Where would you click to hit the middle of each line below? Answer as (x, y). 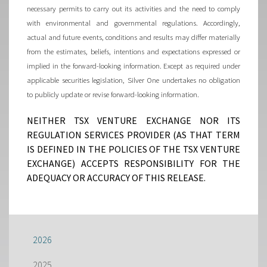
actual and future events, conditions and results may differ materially (133, 37)
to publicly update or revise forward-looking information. (113, 94)
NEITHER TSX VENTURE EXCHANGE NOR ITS (133, 120)
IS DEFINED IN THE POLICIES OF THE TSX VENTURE (133, 149)
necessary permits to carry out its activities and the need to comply (133, 8)
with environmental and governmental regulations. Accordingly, (133, 23)
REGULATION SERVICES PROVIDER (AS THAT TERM (133, 135)
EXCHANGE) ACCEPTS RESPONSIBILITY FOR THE (133, 163)
